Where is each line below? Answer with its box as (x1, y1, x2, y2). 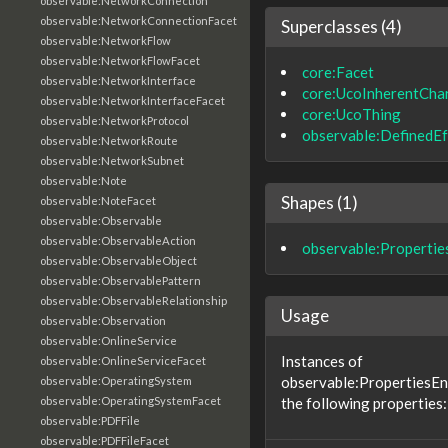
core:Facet (302, 62, 374, 81)
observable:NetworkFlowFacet (40, 54, 200, 67)
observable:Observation (40, 314, 166, 327)
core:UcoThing (302, 104, 401, 123)
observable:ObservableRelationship (40, 294, 227, 307)
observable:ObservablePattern (40, 274, 201, 287)
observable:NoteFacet (40, 194, 156, 207)
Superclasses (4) (281, 15, 402, 37)
